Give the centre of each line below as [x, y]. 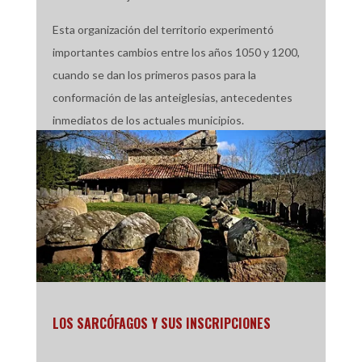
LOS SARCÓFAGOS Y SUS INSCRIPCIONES [161, 324]
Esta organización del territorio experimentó [163, 30]
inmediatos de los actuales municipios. [148, 120]
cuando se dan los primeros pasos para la [154, 75]
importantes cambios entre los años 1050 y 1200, [176, 53]
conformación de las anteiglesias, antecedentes [172, 98]
